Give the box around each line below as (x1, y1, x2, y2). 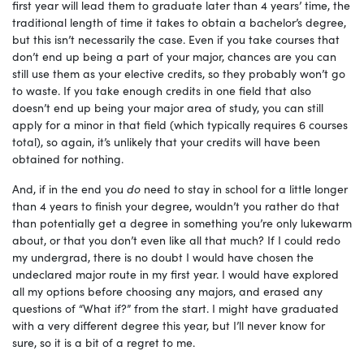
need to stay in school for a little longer (144, 180, 348, 197)
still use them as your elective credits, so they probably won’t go (12, 64, 345, 81)
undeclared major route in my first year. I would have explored (12, 265, 339, 282)
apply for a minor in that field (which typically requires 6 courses (12, 115, 348, 132)
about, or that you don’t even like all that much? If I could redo (12, 231, 340, 248)
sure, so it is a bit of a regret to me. (12, 333, 195, 350)
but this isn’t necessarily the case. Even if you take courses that (12, 30, 340, 47)
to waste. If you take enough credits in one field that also (12, 81, 311, 98)
